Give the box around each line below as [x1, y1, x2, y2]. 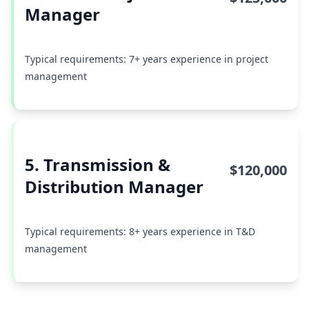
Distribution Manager [25, 175, 203, 198]
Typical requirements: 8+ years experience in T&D [25, 225, 255, 238]
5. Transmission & [25, 153, 170, 176]
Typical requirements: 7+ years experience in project [25, 52, 268, 66]
